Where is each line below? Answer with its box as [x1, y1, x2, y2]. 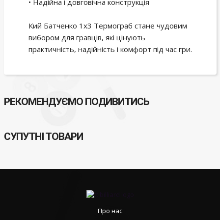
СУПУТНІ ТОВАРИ [3, 131, 83, 143]
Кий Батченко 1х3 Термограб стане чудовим [28, 21, 187, 31]
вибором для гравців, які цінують [28, 32, 145, 43]
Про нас [98, 206, 122, 216]
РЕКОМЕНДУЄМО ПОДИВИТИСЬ [3, 96, 149, 108]
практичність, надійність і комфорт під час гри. [28, 44, 192, 55]
